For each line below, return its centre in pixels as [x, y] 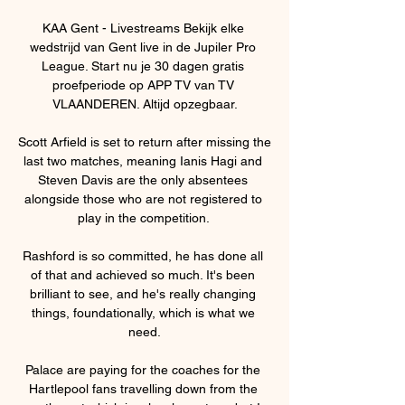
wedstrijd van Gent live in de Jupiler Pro [143, 47]
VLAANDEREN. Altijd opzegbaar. [145, 104]
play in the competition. [145, 217]
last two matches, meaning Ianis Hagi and [143, 160]
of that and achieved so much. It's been [143, 274]
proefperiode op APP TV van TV [143, 85]
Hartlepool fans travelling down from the [143, 388]
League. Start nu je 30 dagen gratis [143, 66]
